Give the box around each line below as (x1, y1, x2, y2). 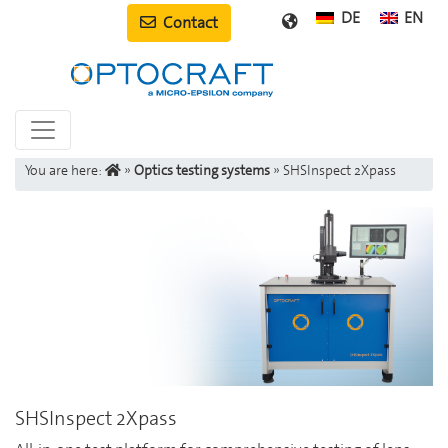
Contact (160, 12, 219, 33)
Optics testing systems (134, 161, 270, 179)
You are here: (25, 161, 105, 179)
